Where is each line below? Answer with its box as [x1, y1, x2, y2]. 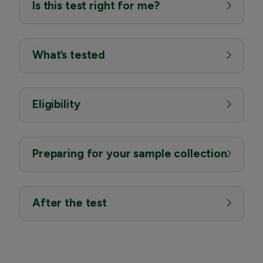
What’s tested [32, 48, 106, 62]
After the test [32, 195, 107, 210]
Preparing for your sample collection [32, 146, 227, 160]
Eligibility [32, 97, 80, 111]
